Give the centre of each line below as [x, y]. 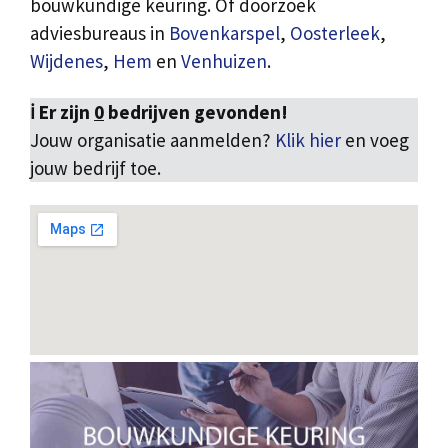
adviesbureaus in [99, 33]
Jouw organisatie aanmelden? [152, 140]
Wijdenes [66, 61]
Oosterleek [335, 33]
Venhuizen [224, 61]
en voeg [377, 140]
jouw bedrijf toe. [95, 168]
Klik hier [310, 140]
